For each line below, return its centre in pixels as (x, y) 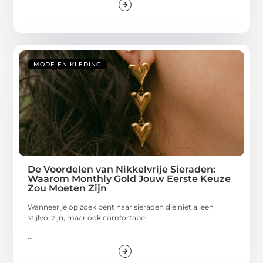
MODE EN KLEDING (68, 65)
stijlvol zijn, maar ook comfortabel (87, 218)
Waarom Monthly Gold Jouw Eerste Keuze (129, 179)
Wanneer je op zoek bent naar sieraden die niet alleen (121, 207)
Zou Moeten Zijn (68, 188)
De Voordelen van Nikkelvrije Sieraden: (122, 170)
